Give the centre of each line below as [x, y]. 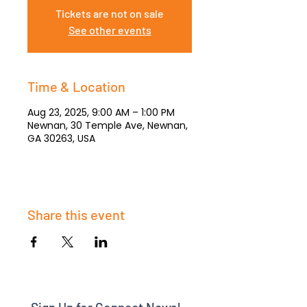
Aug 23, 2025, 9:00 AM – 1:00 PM [101, 112]
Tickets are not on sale [110, 13]
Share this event [76, 214]
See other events [110, 30]
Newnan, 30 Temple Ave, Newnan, [108, 125]
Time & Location [76, 86]
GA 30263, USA [61, 138]
